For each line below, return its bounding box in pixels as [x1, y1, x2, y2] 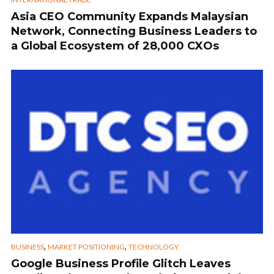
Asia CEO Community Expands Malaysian [11, 10, 248, 24]
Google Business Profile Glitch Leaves [11, 257, 231, 271]
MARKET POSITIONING [48, 242, 125, 252]
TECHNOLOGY [128, 242, 179, 252]
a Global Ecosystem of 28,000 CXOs [11, 39, 219, 53]
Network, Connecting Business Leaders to [11, 24, 257, 39]
